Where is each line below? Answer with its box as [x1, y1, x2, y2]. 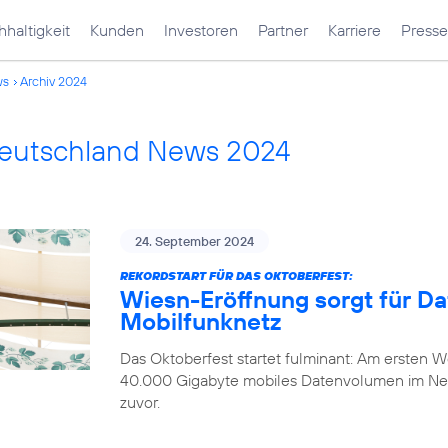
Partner [258, 20, 308, 40]
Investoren [164, 20, 238, 40]
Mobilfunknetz [120, 306, 281, 336]
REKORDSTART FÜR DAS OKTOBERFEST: [120, 268, 353, 283]
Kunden [90, 20, 144, 40]
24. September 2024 [135, 233, 254, 249]
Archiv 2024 [20, 73, 87, 89]
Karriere [328, 20, 381, 40]
